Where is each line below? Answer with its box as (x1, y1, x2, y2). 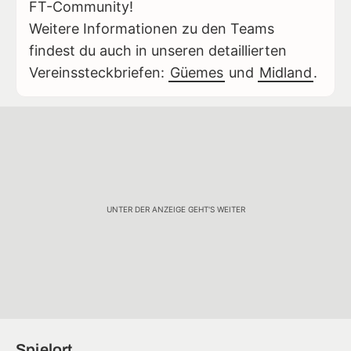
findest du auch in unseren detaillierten (29, 42, 287, 59)
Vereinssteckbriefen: (29, 63, 168, 81)
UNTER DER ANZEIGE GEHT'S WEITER (106, 204, 245, 215)
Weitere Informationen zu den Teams (29, 20, 274, 37)
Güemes (170, 63, 223, 81)
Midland (259, 63, 312, 81)
